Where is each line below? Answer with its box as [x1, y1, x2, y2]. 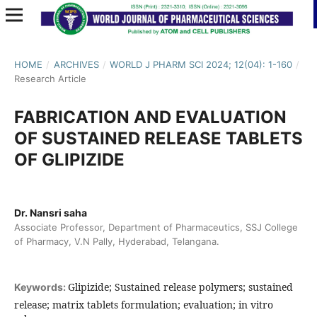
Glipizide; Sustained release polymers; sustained [67, 280, 293, 294]
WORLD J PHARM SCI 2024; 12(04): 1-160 [110, 58, 293, 70]
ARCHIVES [53, 58, 99, 70]
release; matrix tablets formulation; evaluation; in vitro [13, 298, 273, 312]
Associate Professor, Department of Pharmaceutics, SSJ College [13, 221, 298, 233]
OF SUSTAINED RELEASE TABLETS [13, 127, 303, 149]
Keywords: [13, 281, 68, 294]
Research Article [13, 72, 86, 84]
